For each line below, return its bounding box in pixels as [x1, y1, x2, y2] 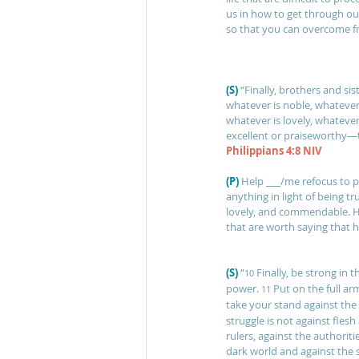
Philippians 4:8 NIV [226, 143, 321, 158]
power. [226, 281, 261, 296]
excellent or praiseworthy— [226, 128, 357, 143]
